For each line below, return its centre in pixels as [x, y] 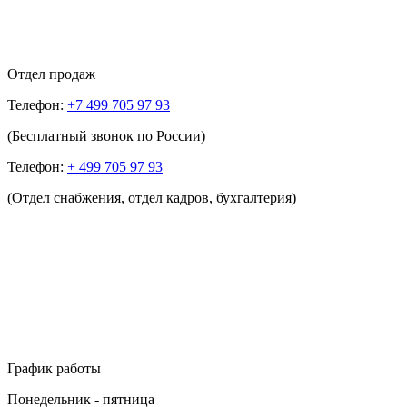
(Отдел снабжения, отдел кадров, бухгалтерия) [152, 198]
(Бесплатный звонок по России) [106, 136]
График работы [54, 369]
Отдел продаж [51, 74]
